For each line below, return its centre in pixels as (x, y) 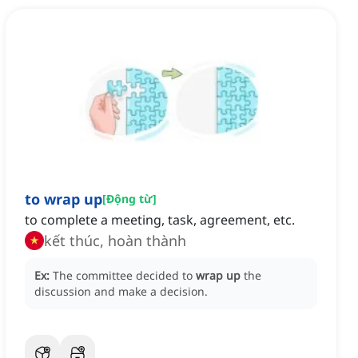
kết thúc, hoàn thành (115, 241)
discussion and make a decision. (121, 292)
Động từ (129, 199)
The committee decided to (124, 276)
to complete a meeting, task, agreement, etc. (160, 220)
